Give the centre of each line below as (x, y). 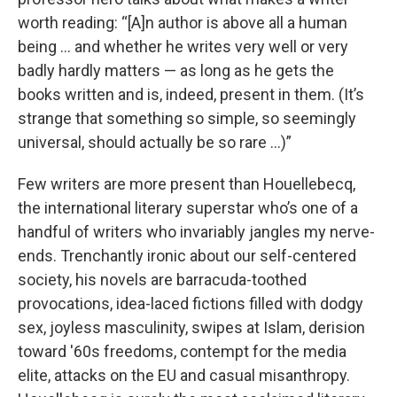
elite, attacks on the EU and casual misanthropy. (184, 376)
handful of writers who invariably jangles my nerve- (196, 232)
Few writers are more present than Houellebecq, (187, 184)
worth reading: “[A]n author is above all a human (183, 23)
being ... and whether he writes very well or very (183, 47)
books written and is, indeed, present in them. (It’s (191, 95)
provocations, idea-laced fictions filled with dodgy (191, 304)
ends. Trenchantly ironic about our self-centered (187, 256)
